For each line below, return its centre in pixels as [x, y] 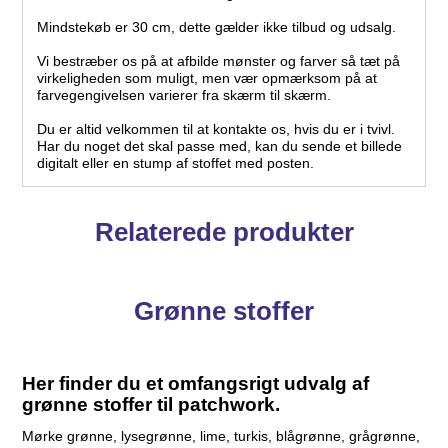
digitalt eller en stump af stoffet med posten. [176, 163]
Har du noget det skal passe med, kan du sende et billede [220, 146]
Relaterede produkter [224, 232]
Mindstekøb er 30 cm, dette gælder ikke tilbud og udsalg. [217, 27]
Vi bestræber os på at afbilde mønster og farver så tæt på [219, 61]
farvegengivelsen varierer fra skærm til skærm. [184, 95]
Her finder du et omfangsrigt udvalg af [196, 384]
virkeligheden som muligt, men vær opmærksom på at [207, 78]
